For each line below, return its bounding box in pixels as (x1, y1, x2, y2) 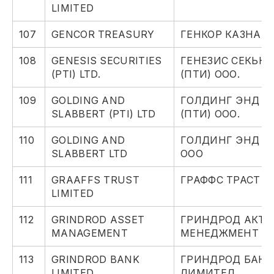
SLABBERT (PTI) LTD (51, 108, 156, 120)
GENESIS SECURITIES (51, 54, 162, 67)
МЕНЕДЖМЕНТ (180, 227, 259, 240)
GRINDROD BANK (51, 253, 139, 266)
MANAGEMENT (51, 227, 128, 240)
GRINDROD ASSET (51, 213, 145, 226)
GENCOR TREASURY (51, 28, 155, 41)
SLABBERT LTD (51, 147, 128, 160)
